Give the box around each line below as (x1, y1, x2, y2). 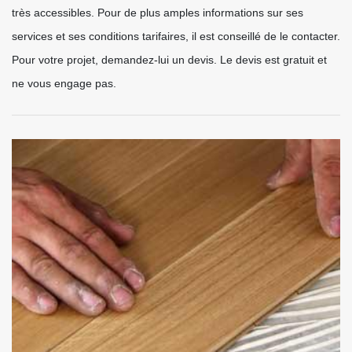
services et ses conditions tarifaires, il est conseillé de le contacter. (12, 30, 340, 42)
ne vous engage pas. (12, 77, 116, 90)
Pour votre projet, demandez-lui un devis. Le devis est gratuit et (12, 53, 327, 66)
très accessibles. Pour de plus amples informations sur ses (12, 6, 303, 19)
